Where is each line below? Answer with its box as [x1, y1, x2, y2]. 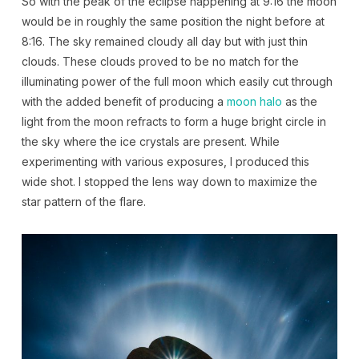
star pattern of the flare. [21, 194, 146, 208]
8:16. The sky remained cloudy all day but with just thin [21, 34, 308, 48]
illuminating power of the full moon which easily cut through [21, 74, 333, 88]
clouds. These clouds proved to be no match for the [21, 54, 299, 68]
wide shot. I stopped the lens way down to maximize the [21, 174, 317, 188]
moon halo [226, 94, 282, 108]
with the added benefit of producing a [21, 94, 227, 108]
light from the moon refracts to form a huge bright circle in [21, 114, 326, 128]
